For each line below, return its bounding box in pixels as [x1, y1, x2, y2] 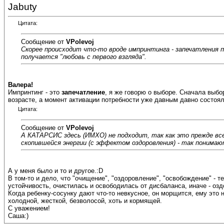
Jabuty [8, 1, 37, 12]
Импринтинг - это [8, 88, 61, 96]
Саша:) [8, 212, 28, 220]
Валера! [8, 81, 33, 89]
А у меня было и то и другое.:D [8, 167, 103, 175]
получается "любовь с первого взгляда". [21, 52, 146, 60]
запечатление [61, 88, 105, 96]
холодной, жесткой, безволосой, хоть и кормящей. [8, 197, 162, 205]
